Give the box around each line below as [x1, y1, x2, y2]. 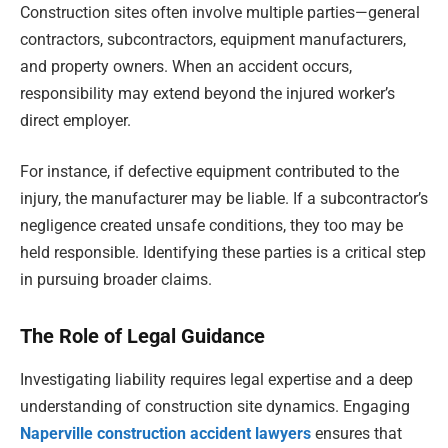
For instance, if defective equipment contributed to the [20, 162, 399, 182]
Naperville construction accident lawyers [20, 424, 311, 444]
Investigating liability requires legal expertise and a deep [20, 370, 413, 390]
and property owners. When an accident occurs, [20, 56, 352, 76]
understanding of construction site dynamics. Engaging [20, 397, 410, 417]
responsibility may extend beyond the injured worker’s [20, 83, 395, 103]
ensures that [311, 424, 402, 444]
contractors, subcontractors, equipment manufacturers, [20, 29, 406, 49]
